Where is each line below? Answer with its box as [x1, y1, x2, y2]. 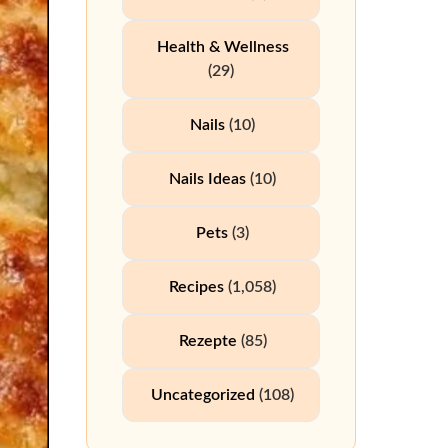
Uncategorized [151, 387, 255, 403]
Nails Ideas [169, 171, 246, 187]
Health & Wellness [156, 39, 289, 55]
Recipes [169, 279, 224, 295]
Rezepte [178, 333, 237, 349]
